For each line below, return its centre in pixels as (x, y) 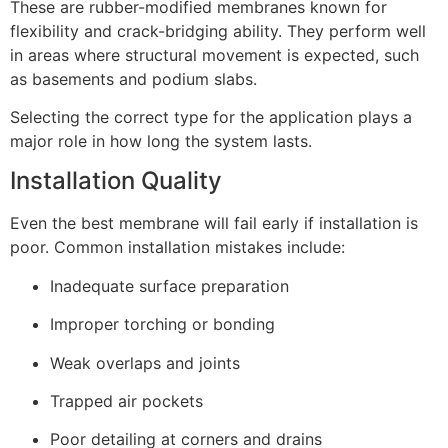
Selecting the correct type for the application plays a (211, 117)
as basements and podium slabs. (133, 78)
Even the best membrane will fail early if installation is (214, 223)
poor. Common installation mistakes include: (177, 247)
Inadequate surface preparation (169, 285)
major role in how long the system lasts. (161, 141)
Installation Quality (116, 181)
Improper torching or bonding (162, 324)
